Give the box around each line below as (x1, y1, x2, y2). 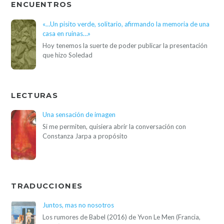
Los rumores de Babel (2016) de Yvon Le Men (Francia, (42, 213, 201, 221)
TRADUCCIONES (11, 181, 83, 190)
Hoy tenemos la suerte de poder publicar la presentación (42, 41, 208, 50)
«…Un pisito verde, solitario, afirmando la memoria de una (42, 20, 210, 28)
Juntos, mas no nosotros (42, 201, 114, 209)
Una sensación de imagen (42, 110, 116, 119)
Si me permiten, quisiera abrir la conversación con (42, 122, 186, 131)
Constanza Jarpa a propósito (42, 132, 128, 140)
